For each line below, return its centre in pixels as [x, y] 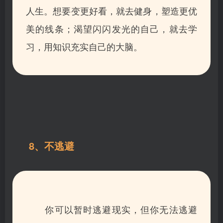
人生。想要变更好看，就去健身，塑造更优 [111, 10]
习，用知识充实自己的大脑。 [84, 46]
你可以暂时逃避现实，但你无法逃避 [111, 209]
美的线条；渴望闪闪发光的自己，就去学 [111, 28]
